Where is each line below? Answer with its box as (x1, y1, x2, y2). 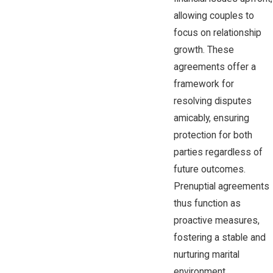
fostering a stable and (173, 232, 266, 243)
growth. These (173, 44, 234, 55)
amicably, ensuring (173, 112, 249, 124)
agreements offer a (173, 61, 256, 73)
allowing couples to (173, 10, 254, 21)
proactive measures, (173, 214, 260, 226)
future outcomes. (173, 163, 246, 175)
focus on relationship (173, 27, 261, 38)
